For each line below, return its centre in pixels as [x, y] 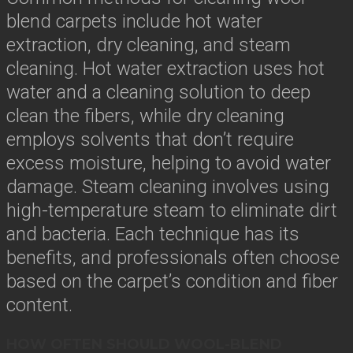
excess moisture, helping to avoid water [169, 163]
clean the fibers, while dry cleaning [145, 115]
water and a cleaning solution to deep [158, 92]
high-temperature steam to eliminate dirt [172, 210]
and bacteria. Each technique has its [153, 234]
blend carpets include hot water [134, 21]
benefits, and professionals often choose [173, 257]
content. [39, 305]
